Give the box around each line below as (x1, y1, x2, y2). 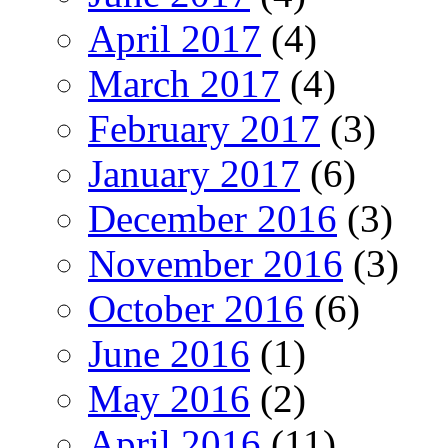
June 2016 (88, 331, 250, 375)
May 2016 (88, 376, 250, 420)
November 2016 (88, 241, 343, 285)
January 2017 (88, 151, 300, 195)
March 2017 (88, 61, 280, 105)
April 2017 (88, 16, 261, 60)
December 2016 (88, 196, 337, 240)
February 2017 (88, 106, 320, 150)
